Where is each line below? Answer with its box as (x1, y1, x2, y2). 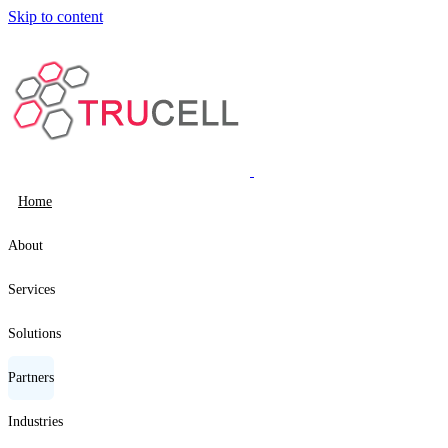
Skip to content (8, 8, 103, 25)
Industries (8, 414, 63, 429)
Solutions (8, 326, 61, 341)
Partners (8, 370, 54, 385)
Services (8, 282, 55, 297)
